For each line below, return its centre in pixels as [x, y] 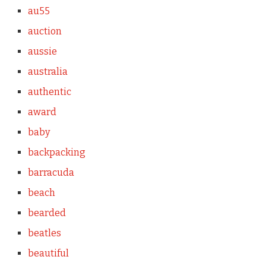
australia [47, 72]
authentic [49, 92]
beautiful [48, 253]
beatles [44, 233]
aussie [42, 51]
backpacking [56, 152]
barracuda [51, 172]
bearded [47, 213]
